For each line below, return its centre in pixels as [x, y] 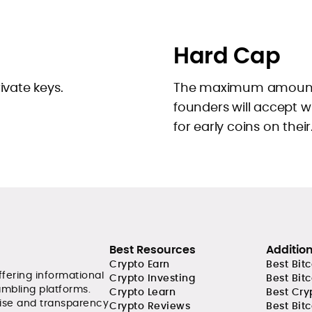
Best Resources [153, 250]
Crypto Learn [142, 292]
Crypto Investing [152, 278]
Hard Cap [227, 55]
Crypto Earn [140, 264]
